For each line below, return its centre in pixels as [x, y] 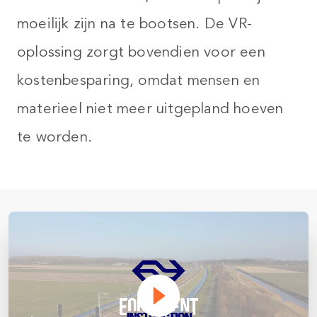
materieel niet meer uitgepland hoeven [150, 109]
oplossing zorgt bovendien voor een [141, 52]
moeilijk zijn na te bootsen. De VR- [135, 24]
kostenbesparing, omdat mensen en [139, 80]
